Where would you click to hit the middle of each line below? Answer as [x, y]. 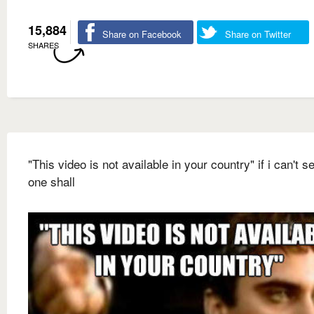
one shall [52, 181]
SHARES [43, 45]
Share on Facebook [142, 34]
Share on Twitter [258, 34]
